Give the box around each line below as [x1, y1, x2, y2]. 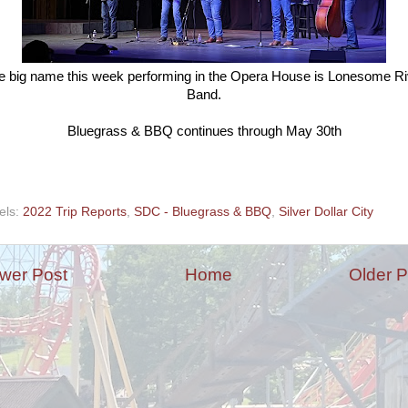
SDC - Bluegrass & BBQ [134, 204, 271, 219]
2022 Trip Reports [23, 204, 127, 219]
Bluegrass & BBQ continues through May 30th [66, 123, 342, 138]
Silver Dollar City [279, 204, 373, 219]
